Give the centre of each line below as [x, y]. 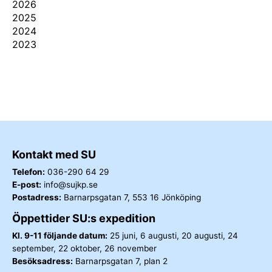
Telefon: [29, 172]
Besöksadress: [42, 261]
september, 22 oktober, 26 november [84, 249]
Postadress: [37, 197]
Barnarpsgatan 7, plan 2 [120, 261]
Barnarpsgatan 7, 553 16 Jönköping [131, 197]
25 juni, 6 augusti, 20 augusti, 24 [173, 236]
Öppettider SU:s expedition [84, 219]
